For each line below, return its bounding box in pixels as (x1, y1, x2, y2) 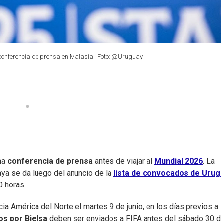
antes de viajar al (93, 156, 154, 166)
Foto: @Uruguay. (97, 53, 144, 60)
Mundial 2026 (154, 156, 203, 166)
